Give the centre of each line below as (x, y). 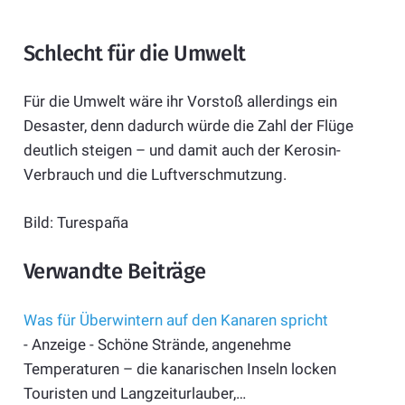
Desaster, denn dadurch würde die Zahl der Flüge (188, 126)
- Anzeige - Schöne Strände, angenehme (157, 344)
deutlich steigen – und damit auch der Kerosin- (182, 151)
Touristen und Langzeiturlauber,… (134, 393)
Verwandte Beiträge (114, 272)
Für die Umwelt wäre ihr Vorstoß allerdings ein (180, 102)
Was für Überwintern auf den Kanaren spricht (175, 320)
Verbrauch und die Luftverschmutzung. (155, 175)
